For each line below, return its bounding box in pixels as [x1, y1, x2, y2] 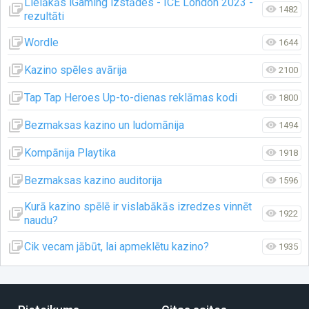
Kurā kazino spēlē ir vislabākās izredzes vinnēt [24, 199, 252, 213]
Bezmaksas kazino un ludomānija [24, 118, 184, 132]
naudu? [24, 213, 58, 227]
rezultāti [24, 9, 64, 23]
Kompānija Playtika [24, 146, 116, 159]
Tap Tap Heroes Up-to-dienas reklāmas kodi [24, 90, 237, 104]
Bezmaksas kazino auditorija [24, 173, 162, 187]
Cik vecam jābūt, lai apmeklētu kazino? [24, 239, 209, 253]
